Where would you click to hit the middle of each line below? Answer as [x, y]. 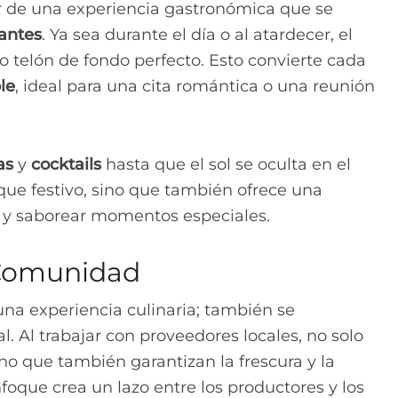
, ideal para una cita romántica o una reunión [195, 86]
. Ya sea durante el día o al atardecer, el [197, 34]
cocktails [66, 164]
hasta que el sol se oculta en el [226, 164]
